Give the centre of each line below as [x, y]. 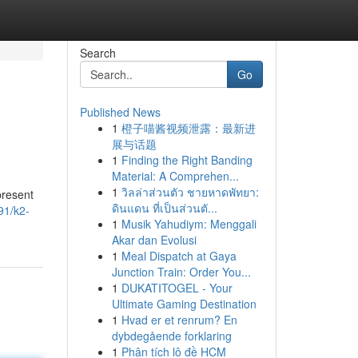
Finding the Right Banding [187, 160]
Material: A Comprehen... [175, 176]
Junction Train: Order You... [181, 272]
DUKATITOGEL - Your [177, 288]
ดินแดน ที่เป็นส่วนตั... [164, 208]
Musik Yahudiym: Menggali [189, 224]
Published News [120, 112]
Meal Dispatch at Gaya [179, 256]
